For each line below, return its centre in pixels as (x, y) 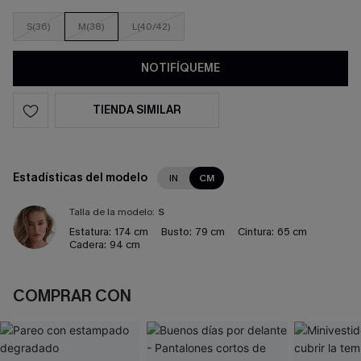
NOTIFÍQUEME (180, 68)
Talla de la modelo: (112, 212)
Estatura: (90, 232)
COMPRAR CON (72, 296)
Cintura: (256, 232)
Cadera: (88, 245)
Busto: (176, 232)
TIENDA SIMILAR (137, 110)
